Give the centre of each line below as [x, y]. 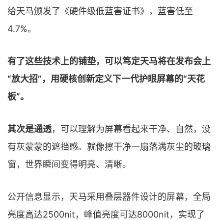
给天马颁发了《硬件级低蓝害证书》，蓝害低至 [100, 11]
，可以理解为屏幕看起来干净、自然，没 [131, 129]
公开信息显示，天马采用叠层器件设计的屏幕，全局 [109, 196]
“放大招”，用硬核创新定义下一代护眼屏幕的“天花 [106, 79]
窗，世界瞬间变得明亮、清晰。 [69, 164]
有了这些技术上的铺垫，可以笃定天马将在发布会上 [109, 61]
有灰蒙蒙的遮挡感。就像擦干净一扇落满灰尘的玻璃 [109, 146]
